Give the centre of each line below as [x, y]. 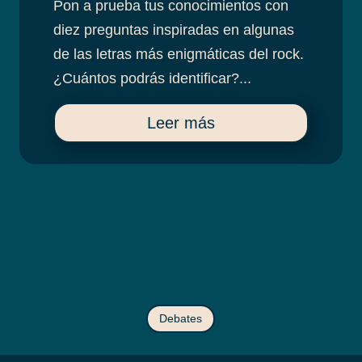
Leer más [181, 123]
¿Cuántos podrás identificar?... [152, 79]
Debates [181, 319]
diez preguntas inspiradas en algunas [173, 30]
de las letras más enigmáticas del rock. [178, 55]
